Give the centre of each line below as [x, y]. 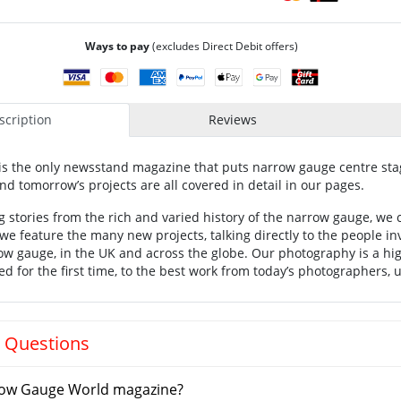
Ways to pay [117, 46]
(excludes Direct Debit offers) [224, 46]
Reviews [232, 119]
